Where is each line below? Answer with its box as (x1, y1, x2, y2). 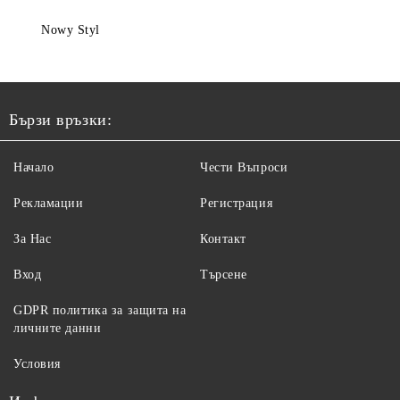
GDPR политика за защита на (13, 304, 187, 317)
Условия (13, 357, 61, 371)
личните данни (13, 321, 102, 335)
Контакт (200, 232, 246, 246)
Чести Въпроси (200, 161, 288, 174)
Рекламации (13, 196, 84, 210)
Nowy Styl (41, 23, 101, 37)
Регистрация (200, 196, 273, 210)
